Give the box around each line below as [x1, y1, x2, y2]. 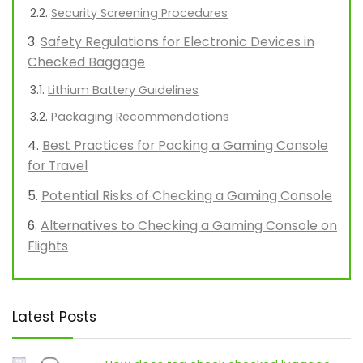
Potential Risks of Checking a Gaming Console [41, 186, 332, 206]
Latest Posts [12, 307, 96, 327]
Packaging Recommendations [51, 109, 229, 126]
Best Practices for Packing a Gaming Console [42, 136, 328, 156]
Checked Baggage [28, 53, 145, 72]
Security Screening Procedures [51, 5, 228, 22]
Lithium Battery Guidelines [48, 82, 199, 99]
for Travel [28, 156, 88, 176]
